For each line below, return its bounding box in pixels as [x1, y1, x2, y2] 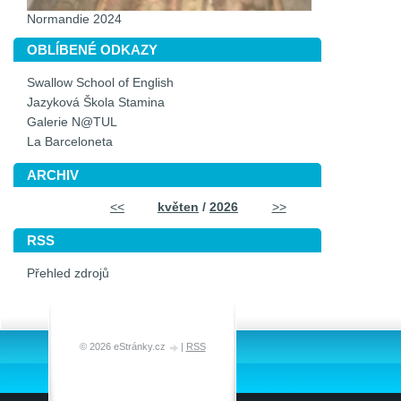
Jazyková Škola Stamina [27, 96, 165, 109]
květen [158, 200, 199, 214]
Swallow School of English [27, 76, 174, 90]
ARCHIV [27, 167, 79, 183]
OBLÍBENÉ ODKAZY [27, 42, 158, 57]
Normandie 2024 [27, 13, 122, 26]
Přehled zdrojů [27, 267, 109, 280]
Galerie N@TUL [27, 115, 117, 129]
